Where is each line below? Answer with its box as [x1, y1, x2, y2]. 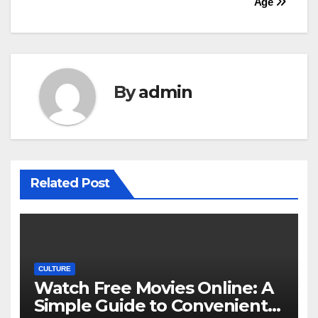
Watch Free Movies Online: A [33, 277, 273, 298]
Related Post [30, 175, 109, 192]
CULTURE [38, 264, 71, 273]
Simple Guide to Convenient [33, 295, 268, 316]
